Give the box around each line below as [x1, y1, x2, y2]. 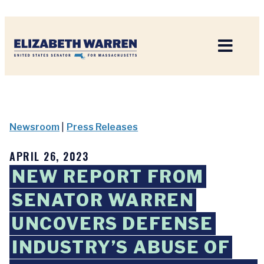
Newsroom [9, 121, 60, 133]
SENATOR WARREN [12, 190, 194, 210]
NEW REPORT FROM [12, 166, 204, 187]
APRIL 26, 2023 [9, 148, 88, 164]
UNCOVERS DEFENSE [12, 213, 213, 234]
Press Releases [67, 121, 138, 133]
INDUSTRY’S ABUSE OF [12, 237, 230, 258]
